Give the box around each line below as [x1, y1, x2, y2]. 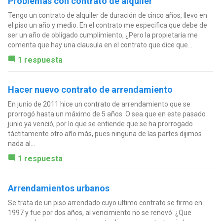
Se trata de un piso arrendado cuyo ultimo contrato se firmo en [7, 199, 202, 207]
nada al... [7, 140, 35, 148]
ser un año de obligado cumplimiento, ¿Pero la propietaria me [7, 31, 198, 39]
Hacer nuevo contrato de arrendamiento [7, 84, 173, 95]
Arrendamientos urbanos [7, 183, 110, 194]
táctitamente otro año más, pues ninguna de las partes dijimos [7, 130, 202, 138]
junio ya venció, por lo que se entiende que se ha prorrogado [7, 120, 193, 128]
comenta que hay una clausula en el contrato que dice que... [7, 41, 192, 49]
